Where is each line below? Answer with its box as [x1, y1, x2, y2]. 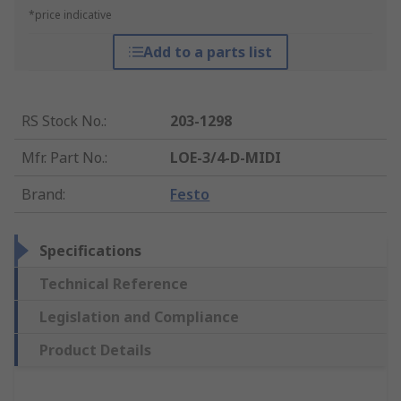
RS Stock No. [21, 111, 104, 132]
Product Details [39, 340, 151, 361]
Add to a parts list [142, 42, 272, 63]
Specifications [39, 241, 141, 261]
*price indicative [29, 7, 112, 23]
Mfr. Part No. [21, 148, 105, 168]
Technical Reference [39, 274, 188, 294]
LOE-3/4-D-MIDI [170, 148, 282, 168]
